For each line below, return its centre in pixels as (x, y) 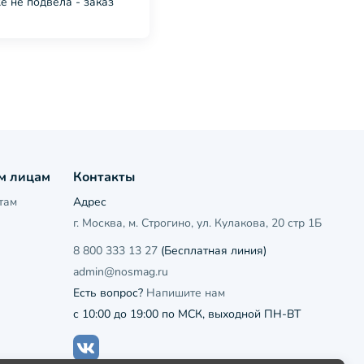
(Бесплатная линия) (212, 251)
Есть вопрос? (109, 293)
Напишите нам (185, 293)
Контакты (104, 177)
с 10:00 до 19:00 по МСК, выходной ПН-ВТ (186, 314)
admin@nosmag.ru (120, 272)
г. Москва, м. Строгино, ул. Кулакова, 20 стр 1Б (197, 223)
